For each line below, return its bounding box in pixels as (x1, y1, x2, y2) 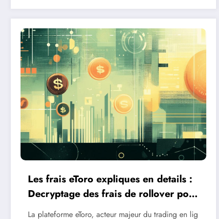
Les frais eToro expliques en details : (28, 172, 192, 186)
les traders (28, 201, 75, 216)
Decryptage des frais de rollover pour (28, 186, 198, 201)
